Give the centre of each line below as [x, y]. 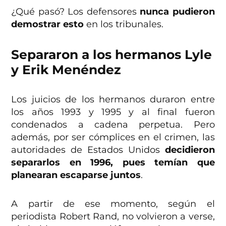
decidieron [190, 150]
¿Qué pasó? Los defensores [76, 11]
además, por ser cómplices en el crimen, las [113, 137]
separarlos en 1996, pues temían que [113, 162]
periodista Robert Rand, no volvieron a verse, [113, 216]
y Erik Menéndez [66, 69]
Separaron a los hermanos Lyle [112, 54]
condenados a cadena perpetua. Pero [113, 124]
